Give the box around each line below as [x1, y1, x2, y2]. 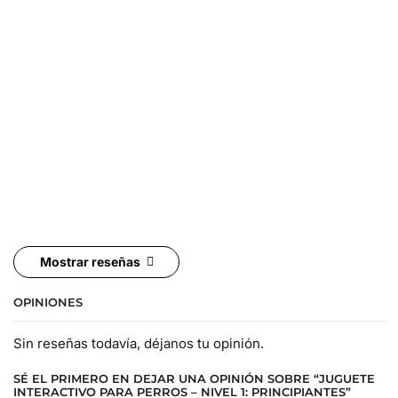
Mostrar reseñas [39, 253, 140, 269]
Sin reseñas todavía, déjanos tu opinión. [13, 334, 264, 352]
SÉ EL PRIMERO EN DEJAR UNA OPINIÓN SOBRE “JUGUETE [13, 371, 375, 386]
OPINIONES [13, 294, 83, 309]
